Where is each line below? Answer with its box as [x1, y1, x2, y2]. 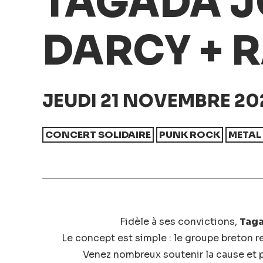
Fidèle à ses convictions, [119, 215, 240, 228]
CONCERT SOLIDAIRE [45, 129, 151, 141]
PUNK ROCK [159, 129, 220, 141]
